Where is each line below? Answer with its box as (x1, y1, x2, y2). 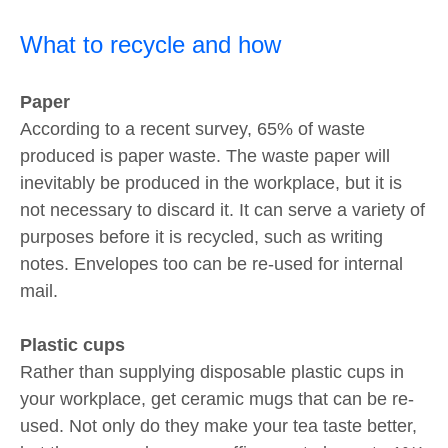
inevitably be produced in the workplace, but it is (20, 173, 402, 194)
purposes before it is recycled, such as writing (20, 227, 383, 248)
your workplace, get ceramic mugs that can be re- (20, 389, 414, 410)
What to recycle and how (20, 31, 281, 59)
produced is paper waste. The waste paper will (20, 146, 390, 167)
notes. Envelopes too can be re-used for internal (20, 254, 403, 275)
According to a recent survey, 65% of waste (20, 119, 365, 140)
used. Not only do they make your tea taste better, (20, 416, 417, 437)
